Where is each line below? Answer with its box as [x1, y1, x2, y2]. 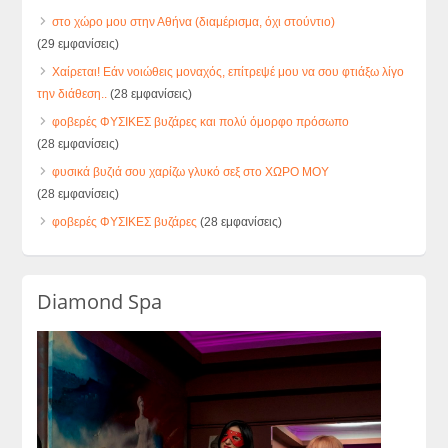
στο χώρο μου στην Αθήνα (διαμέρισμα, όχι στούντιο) [52, 14, 336, 29]
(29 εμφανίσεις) [37, 36, 120, 51]
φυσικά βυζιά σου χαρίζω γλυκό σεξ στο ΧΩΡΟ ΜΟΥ [52, 164, 330, 179]
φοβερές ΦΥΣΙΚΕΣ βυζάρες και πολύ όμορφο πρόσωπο [52, 114, 350, 129]
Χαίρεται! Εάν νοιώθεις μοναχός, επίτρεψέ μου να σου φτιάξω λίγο [52, 64, 405, 79]
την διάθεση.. [37, 86, 108, 101]
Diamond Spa [37, 287, 163, 315]
